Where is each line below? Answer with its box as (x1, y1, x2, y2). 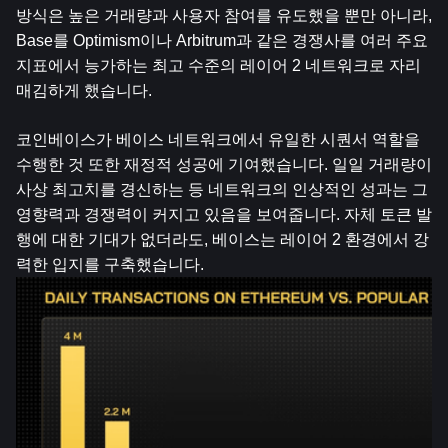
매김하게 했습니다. (16, 82, 152, 99)
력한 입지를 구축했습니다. (16, 256, 204, 273)
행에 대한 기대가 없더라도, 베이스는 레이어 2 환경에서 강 (16, 231, 429, 248)
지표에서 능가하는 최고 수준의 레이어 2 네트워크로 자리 (16, 57, 421, 74)
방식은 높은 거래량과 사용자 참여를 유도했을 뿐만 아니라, (16, 7, 432, 24)
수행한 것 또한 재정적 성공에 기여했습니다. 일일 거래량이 (16, 156, 432, 173)
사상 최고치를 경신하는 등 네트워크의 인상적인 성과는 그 (16, 181, 428, 198)
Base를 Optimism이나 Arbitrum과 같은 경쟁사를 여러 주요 (16, 32, 428, 49)
